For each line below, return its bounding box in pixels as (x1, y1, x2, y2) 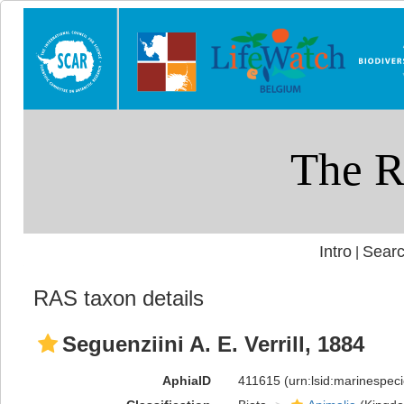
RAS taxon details (33, 286, 204, 310)
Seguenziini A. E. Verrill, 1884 (62, 332, 364, 356)
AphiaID (161, 373, 211, 388)
